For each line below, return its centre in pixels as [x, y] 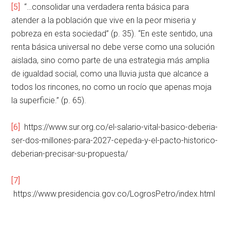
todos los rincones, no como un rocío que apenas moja [112, 87]
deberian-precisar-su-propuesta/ [70, 154]
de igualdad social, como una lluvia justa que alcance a [110, 74]
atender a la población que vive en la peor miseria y [104, 21]
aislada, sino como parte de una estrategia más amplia [111, 61]
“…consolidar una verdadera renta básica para [105, 7]
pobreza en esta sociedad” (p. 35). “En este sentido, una [112, 34]
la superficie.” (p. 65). [49, 101]
